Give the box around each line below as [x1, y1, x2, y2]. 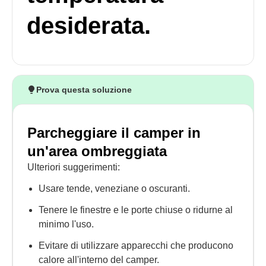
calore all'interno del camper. [39, 255, 160, 265]
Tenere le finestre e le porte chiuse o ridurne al [39, 205, 233, 215]
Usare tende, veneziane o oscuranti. [39, 183, 191, 194]
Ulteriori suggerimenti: [27, 162, 120, 172]
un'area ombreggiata [27, 143, 167, 159]
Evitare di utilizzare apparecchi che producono [39, 240, 234, 251]
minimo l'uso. [39, 219, 94, 229]
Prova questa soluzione [36, 85, 132, 94]
